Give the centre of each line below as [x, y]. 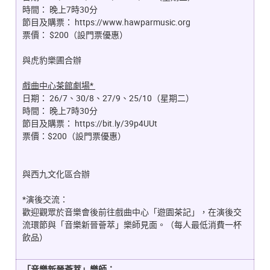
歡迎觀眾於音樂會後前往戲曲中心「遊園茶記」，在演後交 [132, 212]
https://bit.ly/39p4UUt [117, 124]
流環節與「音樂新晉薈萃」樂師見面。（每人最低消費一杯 [132, 225]
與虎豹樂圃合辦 [52, 60]
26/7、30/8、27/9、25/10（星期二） [122, 98]
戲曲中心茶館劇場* [58, 86]
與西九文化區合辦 [56, 174]
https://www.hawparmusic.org [133, 22]
